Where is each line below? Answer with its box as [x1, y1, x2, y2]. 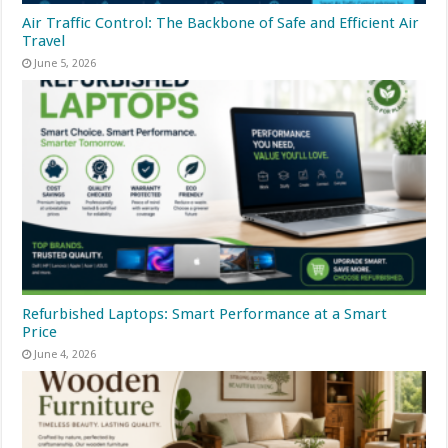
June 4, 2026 [34, 348, 97, 362]
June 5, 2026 [34, 57, 97, 71]
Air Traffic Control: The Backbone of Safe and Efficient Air [22, 14, 420, 33]
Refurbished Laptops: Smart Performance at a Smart [22, 305, 388, 324]
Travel [22, 32, 66, 51]
